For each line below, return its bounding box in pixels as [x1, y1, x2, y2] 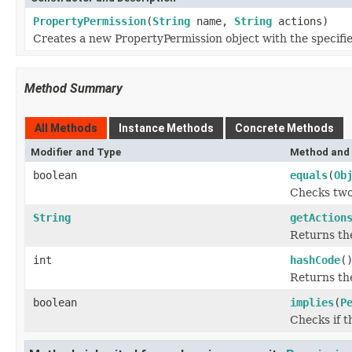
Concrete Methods [235, 122, 334, 134]
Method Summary [24, 81, 123, 96]
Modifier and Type [31, 146, 121, 158]
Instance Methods [119, 122, 214, 134]
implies [290, 296, 334, 309]
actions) [272, 15, 328, 27]
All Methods [35, 122, 97, 134]
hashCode [290, 254, 340, 266]
